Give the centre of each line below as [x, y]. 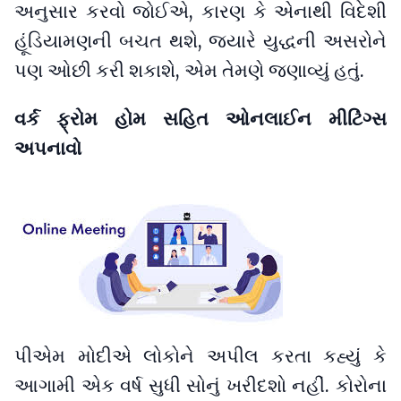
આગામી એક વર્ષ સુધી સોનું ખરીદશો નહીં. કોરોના [200, 386]
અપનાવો [48, 149]
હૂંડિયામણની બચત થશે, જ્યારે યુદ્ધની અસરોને [200, 42]
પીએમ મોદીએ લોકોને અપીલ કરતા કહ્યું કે [200, 357]
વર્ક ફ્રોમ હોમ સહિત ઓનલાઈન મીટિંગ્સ [200, 119]
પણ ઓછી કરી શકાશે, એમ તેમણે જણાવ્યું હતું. [189, 71]
